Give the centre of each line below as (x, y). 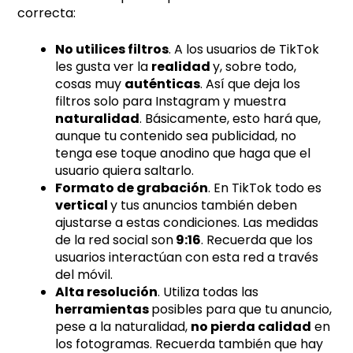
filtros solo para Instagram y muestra (171, 101)
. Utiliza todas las (208, 292)
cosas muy (90, 84)
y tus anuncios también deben (204, 205)
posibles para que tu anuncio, (242, 309)
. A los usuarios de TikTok (244, 49)
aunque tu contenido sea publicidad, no (176, 136)
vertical (83, 205)
